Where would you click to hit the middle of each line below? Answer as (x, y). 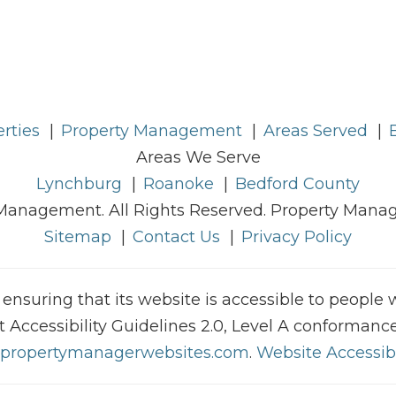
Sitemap (78, 237)
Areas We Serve (198, 158)
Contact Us (176, 237)
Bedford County (297, 184)
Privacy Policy (297, 237)
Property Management (151, 131)
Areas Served (315, 131)
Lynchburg (79, 184)
